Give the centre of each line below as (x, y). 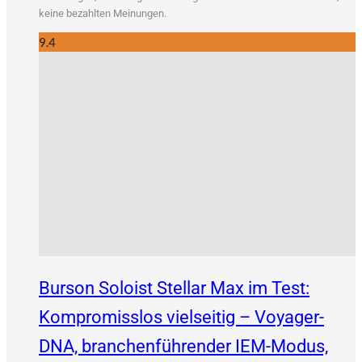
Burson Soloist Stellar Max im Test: (174, 288)
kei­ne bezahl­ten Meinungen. (103, 14)
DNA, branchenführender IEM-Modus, (183, 346)
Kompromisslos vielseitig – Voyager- (181, 317)
